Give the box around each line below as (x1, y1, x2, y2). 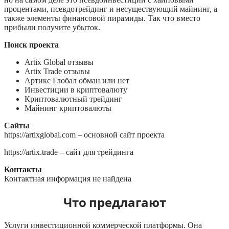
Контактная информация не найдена (4, 174, 131, 184)
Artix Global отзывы (25, 58, 94, 67)
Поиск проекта (4, 40, 59, 50)
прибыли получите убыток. (4, 23, 100, 32)
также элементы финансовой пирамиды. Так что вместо (4, 14, 200, 23)
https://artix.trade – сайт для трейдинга (4, 148, 133, 157)
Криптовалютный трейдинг (25, 95, 122, 104)
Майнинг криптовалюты (25, 104, 111, 113)
